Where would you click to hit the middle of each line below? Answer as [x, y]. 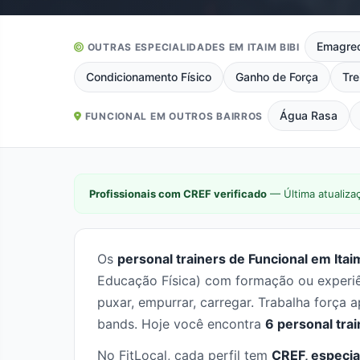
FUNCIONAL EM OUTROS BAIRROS [174, 116]
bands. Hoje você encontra [181, 324]
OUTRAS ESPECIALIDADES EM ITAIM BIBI [193, 47]
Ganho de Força [277, 77]
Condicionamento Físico [149, 77]
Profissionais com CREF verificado [178, 194]
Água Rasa [309, 115]
